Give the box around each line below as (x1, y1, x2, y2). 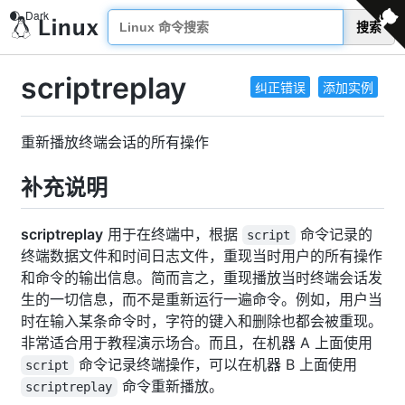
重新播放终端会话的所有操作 (21, 132, 209, 151)
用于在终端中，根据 (103, 224, 242, 243)
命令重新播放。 (117, 376, 223, 395)
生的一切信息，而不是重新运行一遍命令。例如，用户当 (21, 289, 382, 308)
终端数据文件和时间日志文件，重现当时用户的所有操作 (21, 246, 382, 265)
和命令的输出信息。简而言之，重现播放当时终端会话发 (21, 268, 382, 287)
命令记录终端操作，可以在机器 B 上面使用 (73, 354, 357, 373)
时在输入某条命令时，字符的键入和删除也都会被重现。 (21, 311, 382, 330)
